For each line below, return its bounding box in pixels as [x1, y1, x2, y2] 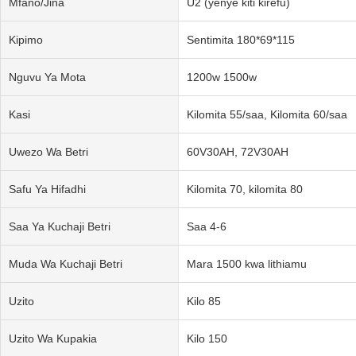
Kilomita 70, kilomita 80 [186, 182, 303, 195]
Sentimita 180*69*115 [186, 33, 295, 46]
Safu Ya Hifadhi [9, 182, 86, 195]
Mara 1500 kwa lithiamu [186, 257, 307, 270]
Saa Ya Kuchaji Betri [9, 219, 110, 233]
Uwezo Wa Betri [9, 145, 88, 158]
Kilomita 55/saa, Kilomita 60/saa [186, 107, 347, 121]
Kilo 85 [186, 294, 221, 308]
